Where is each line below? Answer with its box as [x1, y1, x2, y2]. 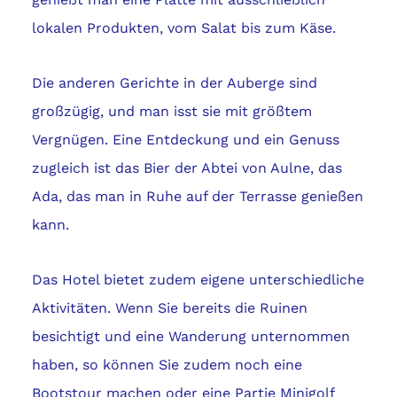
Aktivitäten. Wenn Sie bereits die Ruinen [31, 300, 307, 317]
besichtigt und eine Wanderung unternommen [31, 328, 350, 346]
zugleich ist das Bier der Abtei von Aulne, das [31, 160, 342, 177]
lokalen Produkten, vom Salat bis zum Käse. [31, 19, 336, 37]
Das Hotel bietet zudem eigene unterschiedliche [31, 271, 364, 289]
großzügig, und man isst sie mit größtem [31, 103, 312, 121]
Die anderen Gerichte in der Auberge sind [31, 74, 317, 92]
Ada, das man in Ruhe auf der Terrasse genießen [31, 188, 363, 206]
